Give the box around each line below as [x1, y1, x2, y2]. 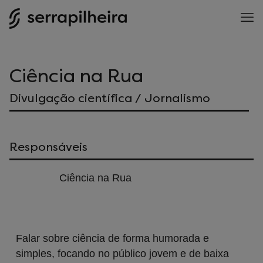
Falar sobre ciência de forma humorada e [16, 232, 209, 244]
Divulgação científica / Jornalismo [9, 91, 210, 105]
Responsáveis [9, 140, 87, 154]
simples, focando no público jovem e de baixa [16, 248, 229, 259]
